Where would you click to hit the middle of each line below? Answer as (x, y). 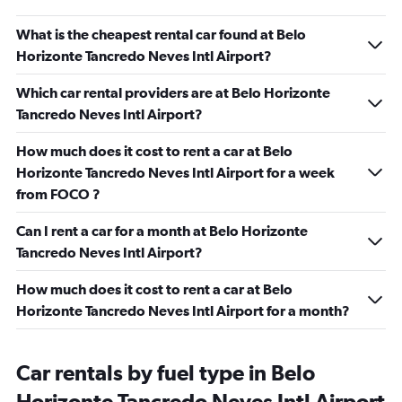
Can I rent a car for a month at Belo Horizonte (162, 231)
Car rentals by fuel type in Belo (166, 372)
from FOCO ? (58, 194)
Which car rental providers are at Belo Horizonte (173, 92)
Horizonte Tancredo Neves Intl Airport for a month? (183, 310)
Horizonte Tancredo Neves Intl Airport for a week (175, 172)
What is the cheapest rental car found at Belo (161, 34)
